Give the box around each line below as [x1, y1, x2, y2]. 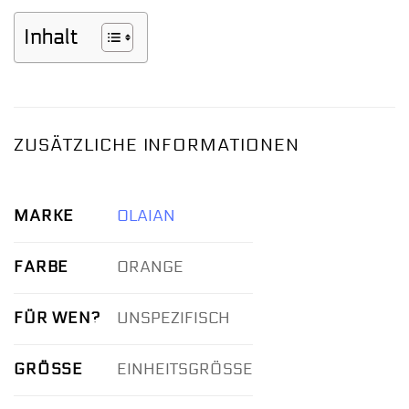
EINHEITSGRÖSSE [116, 360, 253, 380]
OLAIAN [116, 206, 175, 226]
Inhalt [24, 25, 79, 50]
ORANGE [116, 257, 184, 278]
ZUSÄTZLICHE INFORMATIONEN [14, 135, 299, 156]
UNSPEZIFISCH [116, 309, 230, 329]
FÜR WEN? [14, 308, 100, 328]
